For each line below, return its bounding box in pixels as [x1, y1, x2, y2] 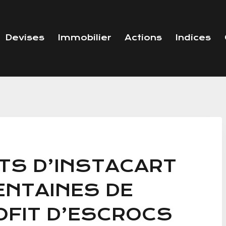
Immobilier [58, 33, 111, 43]
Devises [5, 33, 44, 43]
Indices [175, 33, 211, 43]
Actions [124, 33, 162, 43]
